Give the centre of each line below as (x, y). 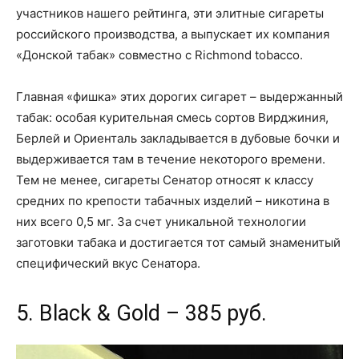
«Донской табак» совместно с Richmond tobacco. (159, 54)
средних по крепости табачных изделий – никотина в (173, 200)
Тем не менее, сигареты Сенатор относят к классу (165, 179)
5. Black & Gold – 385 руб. (141, 313)
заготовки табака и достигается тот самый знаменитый (178, 242)
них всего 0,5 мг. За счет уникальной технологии (161, 221)
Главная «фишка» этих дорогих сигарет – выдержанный (179, 96)
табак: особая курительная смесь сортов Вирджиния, (172, 117)
